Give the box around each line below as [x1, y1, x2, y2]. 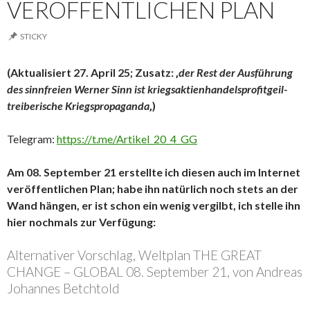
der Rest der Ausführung [179, 66, 293, 79]
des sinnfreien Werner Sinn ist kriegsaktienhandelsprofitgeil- [7, 82, 287, 95]
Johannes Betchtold [7, 280, 120, 296]
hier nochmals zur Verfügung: [7, 215, 156, 228]
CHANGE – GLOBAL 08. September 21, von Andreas [7, 264, 302, 280]
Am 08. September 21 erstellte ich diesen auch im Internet [7, 165, 300, 179]
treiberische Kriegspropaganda [7, 99, 149, 112]
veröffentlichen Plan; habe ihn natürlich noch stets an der [7, 182, 298, 195]
